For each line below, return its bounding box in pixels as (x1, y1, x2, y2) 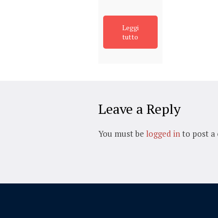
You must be (98, 128, 146, 140)
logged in (146, 128, 180, 140)
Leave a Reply (98, 100, 181, 118)
